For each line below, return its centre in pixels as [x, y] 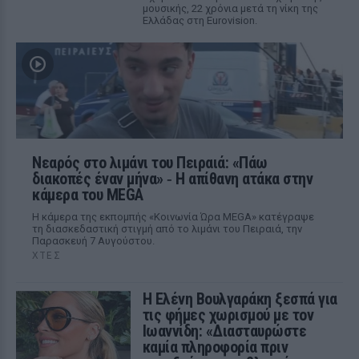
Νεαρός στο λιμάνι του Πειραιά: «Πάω [150, 163]
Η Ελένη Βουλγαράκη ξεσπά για [240, 299]
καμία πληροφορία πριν [215, 347]
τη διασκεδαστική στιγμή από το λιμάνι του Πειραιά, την [167, 229]
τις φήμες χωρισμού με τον [228, 315]
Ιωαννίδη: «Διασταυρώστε [224, 331]
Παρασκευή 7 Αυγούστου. [93, 241]
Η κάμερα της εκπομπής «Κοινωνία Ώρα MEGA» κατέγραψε [173, 217]
